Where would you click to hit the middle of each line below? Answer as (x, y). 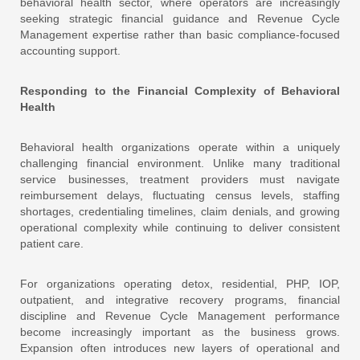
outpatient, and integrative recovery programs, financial (180, 299)
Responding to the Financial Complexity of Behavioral (180, 90)
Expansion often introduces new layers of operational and (180, 348)
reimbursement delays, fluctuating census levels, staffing (180, 195)
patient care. (52, 243)
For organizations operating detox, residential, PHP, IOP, (180, 283)
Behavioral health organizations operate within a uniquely (180, 147)
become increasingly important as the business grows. (180, 331)
